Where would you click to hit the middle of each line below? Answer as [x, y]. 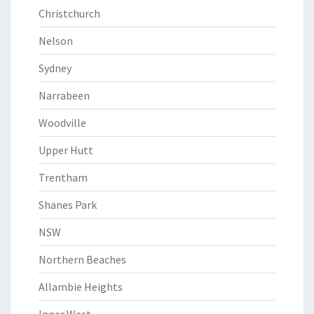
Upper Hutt [66, 150]
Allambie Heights [81, 287]
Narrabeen [64, 95]
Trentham [63, 177]
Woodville [62, 123]
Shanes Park [68, 205]
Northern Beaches [82, 259]
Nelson [56, 41]
